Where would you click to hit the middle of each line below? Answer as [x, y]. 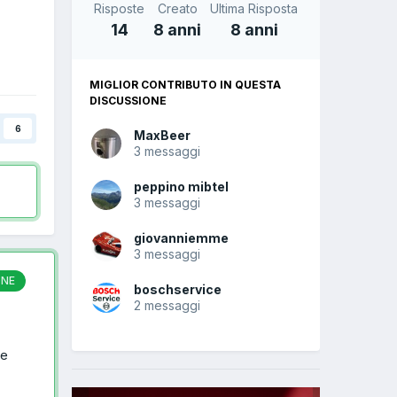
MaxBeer [162, 136]
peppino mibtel [181, 187]
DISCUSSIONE [128, 101]
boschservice [178, 290]
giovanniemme [181, 238]
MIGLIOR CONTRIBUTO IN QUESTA [185, 85]
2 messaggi [167, 306]
